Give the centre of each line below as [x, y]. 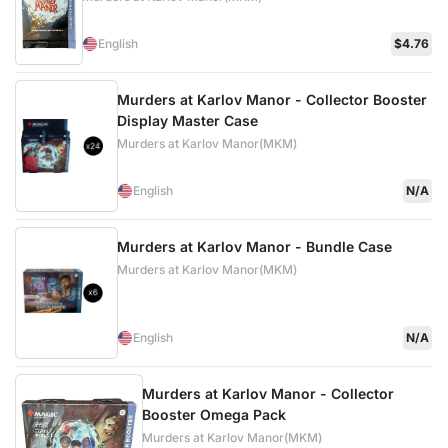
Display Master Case [187, 120]
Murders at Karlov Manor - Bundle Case [254, 246]
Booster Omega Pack [214, 414]
